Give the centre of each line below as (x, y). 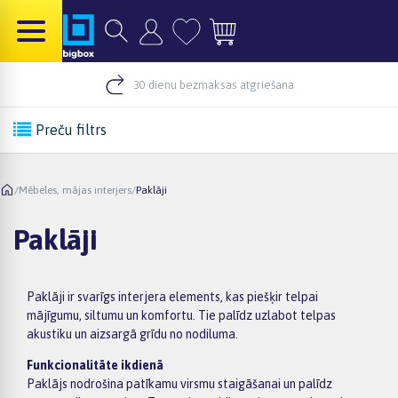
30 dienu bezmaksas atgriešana (213, 84)
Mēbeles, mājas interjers (75, 190)
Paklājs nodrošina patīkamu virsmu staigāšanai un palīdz (179, 383)
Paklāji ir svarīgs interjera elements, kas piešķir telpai (172, 296)
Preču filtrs (71, 130)
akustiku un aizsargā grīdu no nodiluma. (132, 334)
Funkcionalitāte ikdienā (95, 365)
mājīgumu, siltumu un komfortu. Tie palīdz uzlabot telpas (181, 315)
